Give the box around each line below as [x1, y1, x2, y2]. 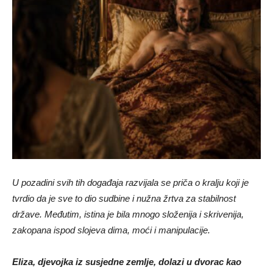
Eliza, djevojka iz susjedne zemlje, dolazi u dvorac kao [12, 256, 241, 267]
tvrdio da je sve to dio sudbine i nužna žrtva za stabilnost [12, 193, 236, 204]
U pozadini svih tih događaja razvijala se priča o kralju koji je [12, 177, 249, 188]
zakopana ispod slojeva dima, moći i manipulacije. [12, 224, 210, 235]
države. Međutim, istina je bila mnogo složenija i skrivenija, [12, 208, 244, 219]
